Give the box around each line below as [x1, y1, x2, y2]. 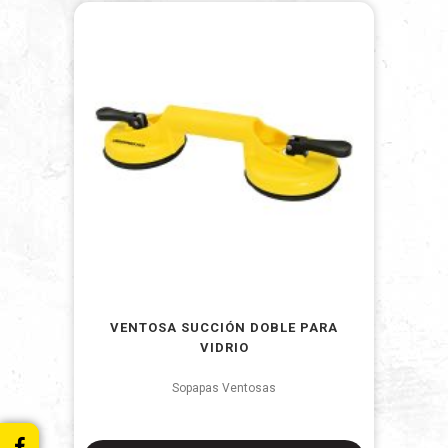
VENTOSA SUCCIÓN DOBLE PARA [110, 320, 338, 335]
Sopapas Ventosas [172, 381, 276, 395]
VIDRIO [199, 340, 249, 355]
